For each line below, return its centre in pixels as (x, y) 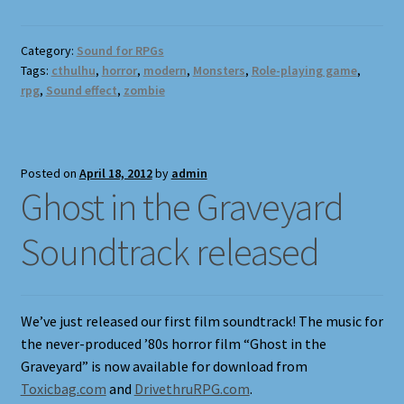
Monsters (219, 71)
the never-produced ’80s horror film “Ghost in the (173, 343)
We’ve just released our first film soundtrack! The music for (202, 321)
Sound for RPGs (120, 51)
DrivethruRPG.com (192, 388)
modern (165, 71)
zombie (144, 91)
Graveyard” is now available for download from (164, 366)
